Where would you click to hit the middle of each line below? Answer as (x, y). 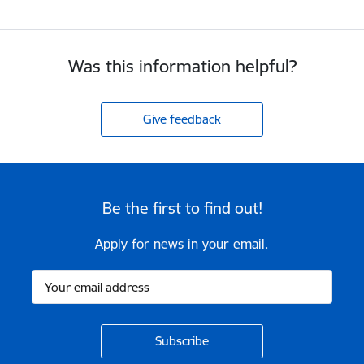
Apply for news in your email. (182, 244)
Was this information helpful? (182, 66)
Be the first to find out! (182, 208)
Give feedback (182, 119)
